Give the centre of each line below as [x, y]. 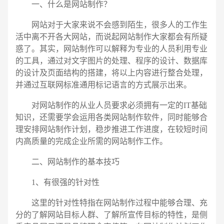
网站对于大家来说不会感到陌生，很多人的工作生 [111, 24]
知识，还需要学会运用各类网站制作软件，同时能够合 [111, 117]
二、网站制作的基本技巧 [67, 161]
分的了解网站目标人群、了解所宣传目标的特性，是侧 [111, 214]
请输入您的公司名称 [88, 5]
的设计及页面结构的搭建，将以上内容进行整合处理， [111, 72]
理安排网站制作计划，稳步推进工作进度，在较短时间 [111, 129]
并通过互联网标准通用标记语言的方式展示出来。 [103, 84]
